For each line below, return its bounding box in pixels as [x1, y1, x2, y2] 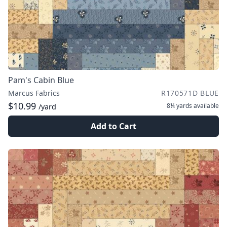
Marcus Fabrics [8, 88, 60, 98]
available [192, 101, 219, 110]
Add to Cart [91, 121, 136, 132]
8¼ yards [167, 101, 192, 110]
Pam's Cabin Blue [8, 74, 74, 86]
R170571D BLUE [161, 88, 219, 98]
